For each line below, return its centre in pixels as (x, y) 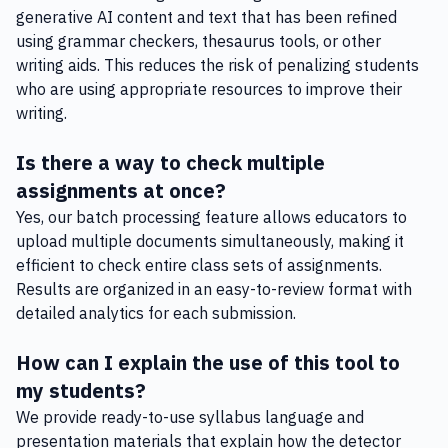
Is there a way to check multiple (170, 162)
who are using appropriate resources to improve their (209, 89)
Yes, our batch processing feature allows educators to (211, 217)
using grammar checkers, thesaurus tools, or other (198, 41)
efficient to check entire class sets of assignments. (199, 265)
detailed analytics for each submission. (156, 313)
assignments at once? (121, 190)
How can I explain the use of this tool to (208, 362)
